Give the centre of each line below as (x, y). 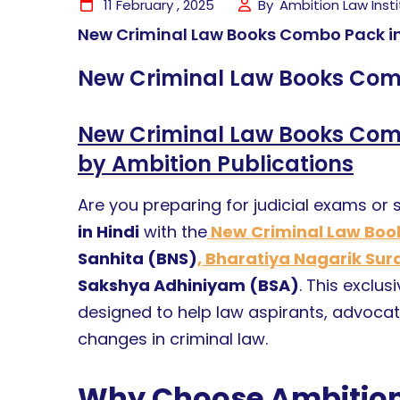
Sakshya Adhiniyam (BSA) (188, 285)
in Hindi (108, 231)
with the (173, 231)
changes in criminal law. (173, 338)
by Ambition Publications (216, 163)
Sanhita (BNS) (137, 258)
